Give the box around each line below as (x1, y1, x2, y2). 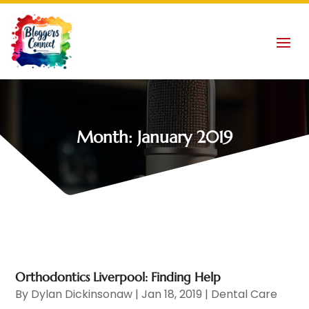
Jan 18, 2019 (141, 286, 203, 303)
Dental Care (211, 286, 278, 303)
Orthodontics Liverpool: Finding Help (15, 269, 221, 286)
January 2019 (137, 127, 232, 148)
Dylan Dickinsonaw (31, 286, 133, 303)
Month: (77, 127, 137, 148)
